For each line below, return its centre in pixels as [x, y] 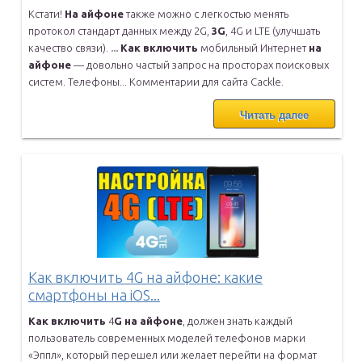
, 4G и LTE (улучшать [273, 31]
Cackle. [267, 82]
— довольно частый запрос [140, 65]
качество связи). [69, 48]
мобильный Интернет [253, 48]
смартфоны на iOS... [94, 295]
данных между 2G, [167, 31]
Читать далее [274, 116]
